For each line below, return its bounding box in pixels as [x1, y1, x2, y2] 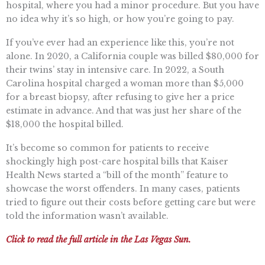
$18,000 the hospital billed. [6, 119, 124, 130]
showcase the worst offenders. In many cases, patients [6, 183, 240, 194]
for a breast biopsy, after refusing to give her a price [6, 92, 234, 103]
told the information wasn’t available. [6, 210, 169, 221]
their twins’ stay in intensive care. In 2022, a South [6, 64, 224, 76]
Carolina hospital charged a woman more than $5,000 [6, 78, 244, 89]
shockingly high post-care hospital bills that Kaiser [6, 156, 228, 167]
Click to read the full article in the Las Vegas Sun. [6, 234, 191, 245]
